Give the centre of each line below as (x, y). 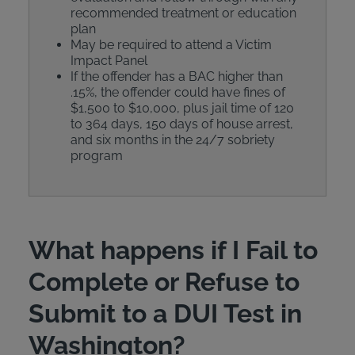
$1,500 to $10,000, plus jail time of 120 (182, 108)
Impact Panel (109, 61)
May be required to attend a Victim (171, 45)
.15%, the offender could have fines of (177, 92)
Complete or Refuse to (164, 282)
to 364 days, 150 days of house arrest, (181, 124)
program (96, 156)
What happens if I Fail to (173, 250)
